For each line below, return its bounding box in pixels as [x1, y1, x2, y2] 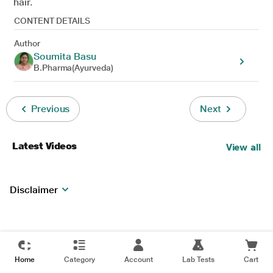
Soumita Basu [34, 51, 97, 62]
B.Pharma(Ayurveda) [34, 63, 113, 73]
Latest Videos [12, 140, 77, 152]
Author [14, 38, 40, 48]
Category [64, 255, 95, 264]
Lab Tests [182, 255, 214, 264]
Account [124, 255, 153, 264]
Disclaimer [10, 183, 58, 196]
